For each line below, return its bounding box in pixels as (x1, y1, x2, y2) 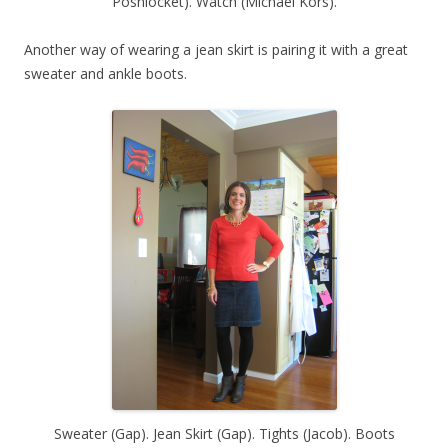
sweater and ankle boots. (24, 63, 187, 83)
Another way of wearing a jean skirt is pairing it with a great (24, 39, 408, 59)
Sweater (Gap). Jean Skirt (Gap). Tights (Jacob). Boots (53, 423, 395, 443)
